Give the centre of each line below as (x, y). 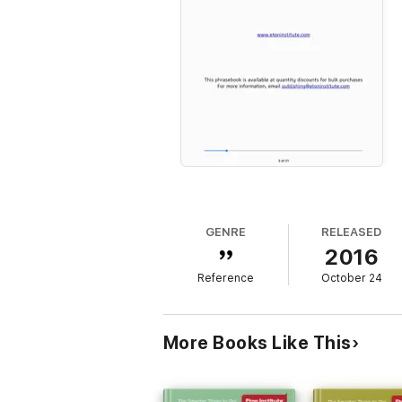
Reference (226, 278)
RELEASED (351, 232)
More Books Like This (258, 343)
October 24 (351, 278)
